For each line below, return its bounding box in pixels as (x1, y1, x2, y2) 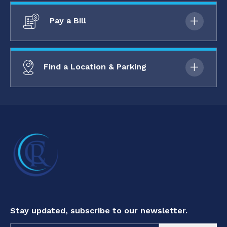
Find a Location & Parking (41, 62, 146, 72)
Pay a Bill (47, 16, 86, 26)
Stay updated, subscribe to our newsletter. (10, 206, 187, 216)
